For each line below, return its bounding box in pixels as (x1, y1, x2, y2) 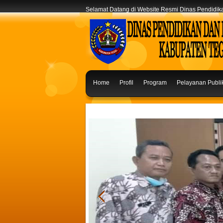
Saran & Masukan (93, 103, 141, 110)
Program (143, 79, 167, 86)
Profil (119, 79, 133, 86)
